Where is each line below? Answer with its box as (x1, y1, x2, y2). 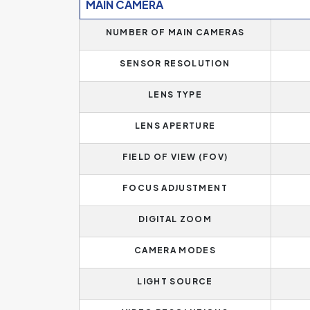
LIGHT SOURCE (137, 276, 213, 286)
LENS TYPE (147, 89, 203, 100)
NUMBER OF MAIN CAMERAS (105, 27, 245, 37)
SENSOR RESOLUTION (120, 58, 230, 69)
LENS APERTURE (134, 120, 216, 131)
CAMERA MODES (134, 245, 217, 255)
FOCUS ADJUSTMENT (122, 183, 228, 193)
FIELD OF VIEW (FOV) (122, 152, 228, 162)
